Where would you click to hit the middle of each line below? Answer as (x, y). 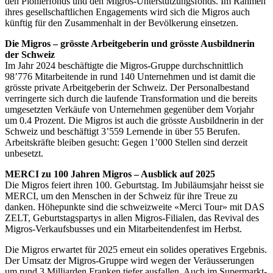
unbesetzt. (24, 154)
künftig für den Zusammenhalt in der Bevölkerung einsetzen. (122, 23)
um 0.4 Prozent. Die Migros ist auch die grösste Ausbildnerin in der (134, 121)
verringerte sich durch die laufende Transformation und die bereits (131, 99)
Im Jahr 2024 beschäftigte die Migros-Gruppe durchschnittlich (124, 66)
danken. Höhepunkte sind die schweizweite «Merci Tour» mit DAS (135, 207)
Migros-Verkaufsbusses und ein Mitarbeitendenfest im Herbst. (123, 229)
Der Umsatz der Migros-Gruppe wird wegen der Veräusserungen (129, 261)
